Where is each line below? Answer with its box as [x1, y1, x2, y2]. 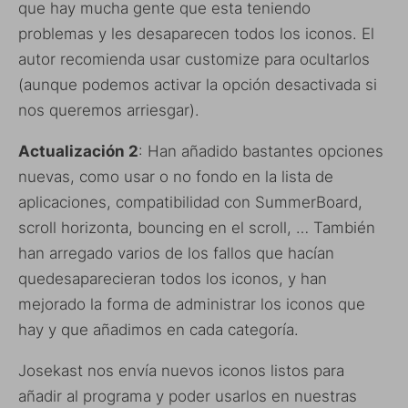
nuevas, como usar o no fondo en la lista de [18, 167, 333, 186]
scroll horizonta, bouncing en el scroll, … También [18, 218, 375, 237]
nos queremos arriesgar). [18, 100, 199, 119]
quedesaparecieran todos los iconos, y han [18, 269, 327, 288]
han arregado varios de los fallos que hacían [18, 243, 334, 262]
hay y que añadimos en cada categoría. [18, 320, 299, 339]
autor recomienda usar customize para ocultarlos [18, 49, 370, 68]
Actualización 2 [18, 141, 138, 160]
